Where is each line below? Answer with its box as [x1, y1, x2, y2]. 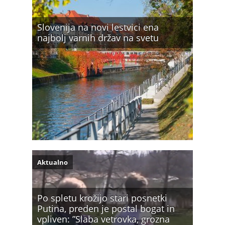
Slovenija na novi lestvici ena [37, 21, 159, 33]
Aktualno [37, 158, 68, 167]
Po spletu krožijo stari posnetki [37, 192, 167, 204]
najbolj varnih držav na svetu [37, 32, 159, 44]
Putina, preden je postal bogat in [37, 202, 175, 214]
